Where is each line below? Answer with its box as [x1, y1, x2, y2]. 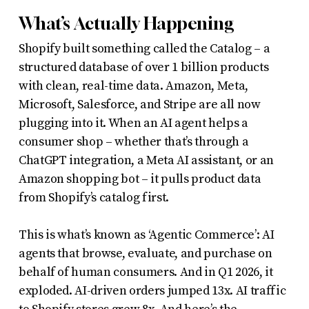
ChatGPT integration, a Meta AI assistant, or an [18, 152, 274, 168]
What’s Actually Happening [18, 12, 235, 34]
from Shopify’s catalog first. [18, 189, 170, 206]
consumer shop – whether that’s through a [18, 133, 249, 150]
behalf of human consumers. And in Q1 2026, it [18, 263, 273, 280]
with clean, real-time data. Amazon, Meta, [18, 77, 248, 94]
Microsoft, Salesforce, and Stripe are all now [18, 96, 261, 112]
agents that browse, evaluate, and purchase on [18, 245, 272, 261]
